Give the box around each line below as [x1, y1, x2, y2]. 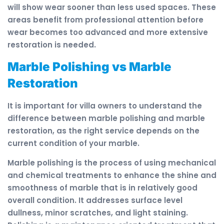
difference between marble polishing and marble [7, 112, 205, 123]
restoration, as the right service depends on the [7, 125, 199, 136]
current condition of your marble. [7, 137, 139, 148]
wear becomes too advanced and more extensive [7, 27, 208, 38]
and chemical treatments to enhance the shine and [7, 169, 216, 180]
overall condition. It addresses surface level [7, 194, 182, 205]
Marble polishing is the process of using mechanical [7, 157, 216, 168]
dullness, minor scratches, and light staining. [7, 207, 188, 218]
